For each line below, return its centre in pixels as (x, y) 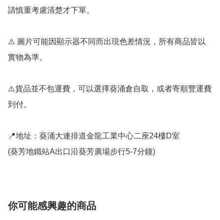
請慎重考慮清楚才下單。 (51, 10)
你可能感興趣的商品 (52, 206)
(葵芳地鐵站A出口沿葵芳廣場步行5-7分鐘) (82, 152)
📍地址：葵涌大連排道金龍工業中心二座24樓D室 (94, 136)
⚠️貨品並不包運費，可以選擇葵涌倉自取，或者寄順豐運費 (110, 89)
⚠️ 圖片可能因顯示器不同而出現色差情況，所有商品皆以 (107, 42)
